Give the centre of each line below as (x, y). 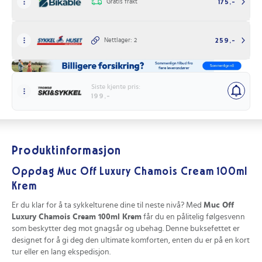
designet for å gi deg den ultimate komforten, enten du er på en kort (131, 240)
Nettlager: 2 (120, 40)
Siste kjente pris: (116, 86)
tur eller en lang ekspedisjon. (61, 252)
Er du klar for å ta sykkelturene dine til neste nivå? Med (108, 205)
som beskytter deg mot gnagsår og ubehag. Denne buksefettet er (126, 228)
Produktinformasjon (67, 151)
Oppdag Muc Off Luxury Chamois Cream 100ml (130, 172)
